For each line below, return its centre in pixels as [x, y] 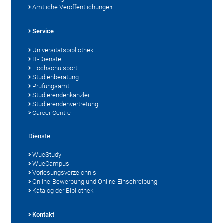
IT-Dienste [47, 59]
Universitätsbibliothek [63, 50]
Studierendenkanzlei [61, 95]
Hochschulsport [55, 68]
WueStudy [47, 154]
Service [43, 31]
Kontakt [44, 214]
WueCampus [51, 163]
